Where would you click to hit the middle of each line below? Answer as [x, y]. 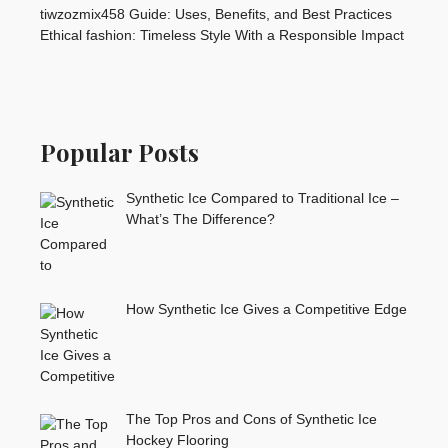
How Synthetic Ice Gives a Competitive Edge [266, 308]
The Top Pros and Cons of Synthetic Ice [251, 419]
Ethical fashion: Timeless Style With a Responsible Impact [222, 34]
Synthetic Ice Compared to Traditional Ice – [262, 197]
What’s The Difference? [200, 218]
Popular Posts [119, 151]
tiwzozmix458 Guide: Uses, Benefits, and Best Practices [216, 13]
